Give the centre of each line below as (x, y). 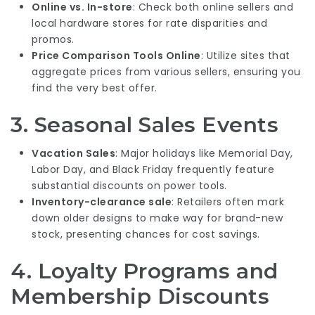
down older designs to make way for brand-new (157, 218)
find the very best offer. (95, 88)
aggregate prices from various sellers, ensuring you (166, 71)
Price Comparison (82, 55)
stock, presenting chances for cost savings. (146, 234)
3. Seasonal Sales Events (144, 124)
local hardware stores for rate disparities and (149, 23)
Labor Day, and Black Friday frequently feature (153, 169)
